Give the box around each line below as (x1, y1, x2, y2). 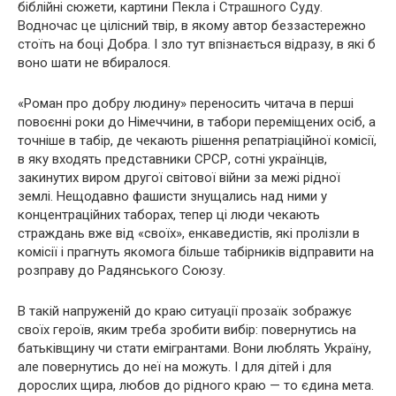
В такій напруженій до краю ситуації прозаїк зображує (18, 303, 352, 320)
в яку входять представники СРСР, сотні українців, (18, 151, 327, 168)
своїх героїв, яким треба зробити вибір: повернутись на (18, 322, 356, 339)
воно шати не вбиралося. (18, 55, 171, 72)
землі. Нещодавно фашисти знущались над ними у (18, 188, 327, 205)
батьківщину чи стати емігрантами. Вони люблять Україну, (18, 340, 371, 357)
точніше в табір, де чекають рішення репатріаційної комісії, (18, 133, 377, 149)
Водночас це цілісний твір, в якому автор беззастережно (18, 18, 366, 34)
